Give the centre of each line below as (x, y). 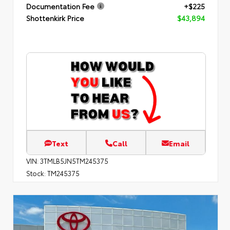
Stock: (36, 172)
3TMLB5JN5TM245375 (74, 160)
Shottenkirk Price (55, 18)
